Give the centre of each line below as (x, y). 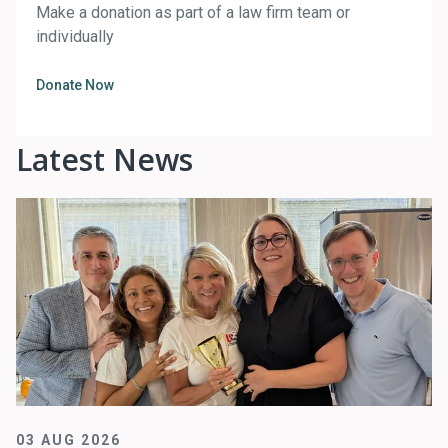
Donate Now (75, 84)
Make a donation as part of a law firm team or (193, 12)
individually (75, 36)
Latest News (104, 159)
